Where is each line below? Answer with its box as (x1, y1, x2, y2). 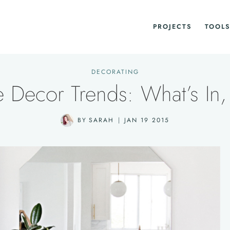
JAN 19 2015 (124, 116, 169, 125)
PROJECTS (152, 22, 192, 31)
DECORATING (91, 67, 139, 76)
